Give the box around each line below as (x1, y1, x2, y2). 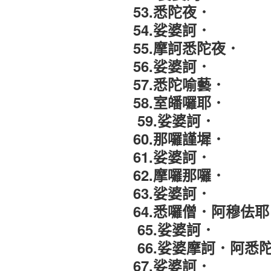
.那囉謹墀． (149, 128, 226, 149)
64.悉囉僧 (133, 201, 197, 222)
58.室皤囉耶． (133, 92, 226, 113)
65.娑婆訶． (137, 219, 215, 240)
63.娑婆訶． (133, 183, 211, 204)
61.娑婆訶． (133, 146, 211, 168)
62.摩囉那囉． (133, 165, 226, 186)
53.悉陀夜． (133, 1, 211, 22)
